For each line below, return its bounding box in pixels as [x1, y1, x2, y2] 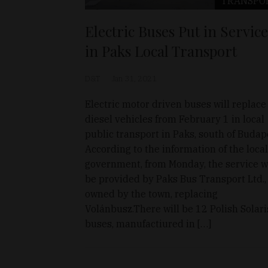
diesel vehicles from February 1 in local [85, 112, 264, 125]
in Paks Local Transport [85, 41, 237, 60]
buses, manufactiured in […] [85, 217, 211, 230]
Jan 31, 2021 [112, 73, 157, 84]
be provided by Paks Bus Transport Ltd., [85, 172, 266, 185]
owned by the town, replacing [85, 187, 218, 200]
